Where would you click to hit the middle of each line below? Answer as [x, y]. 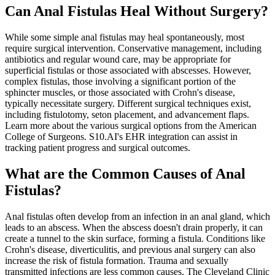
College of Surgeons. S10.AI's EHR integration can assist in [121, 136]
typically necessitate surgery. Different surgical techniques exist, [128, 103]
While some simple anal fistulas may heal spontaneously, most [125, 37]
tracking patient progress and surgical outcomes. [98, 147]
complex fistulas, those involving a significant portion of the [120, 81]
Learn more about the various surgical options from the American [131, 125]
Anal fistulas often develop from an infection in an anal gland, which [137, 216]
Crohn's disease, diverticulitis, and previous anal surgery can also [130, 249]
